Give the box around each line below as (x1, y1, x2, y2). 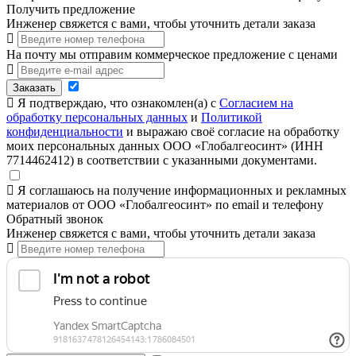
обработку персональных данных (6, 110, 188, 125)
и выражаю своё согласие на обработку (123, 125, 339, 139)
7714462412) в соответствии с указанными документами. (6, 153, 317, 168)
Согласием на (219, 96, 293, 110)
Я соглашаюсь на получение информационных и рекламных (14, 184, 346, 198)
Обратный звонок (6, 212, 103, 226)
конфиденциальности (6, 125, 123, 139)
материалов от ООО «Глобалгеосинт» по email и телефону (6, 198, 323, 212)
